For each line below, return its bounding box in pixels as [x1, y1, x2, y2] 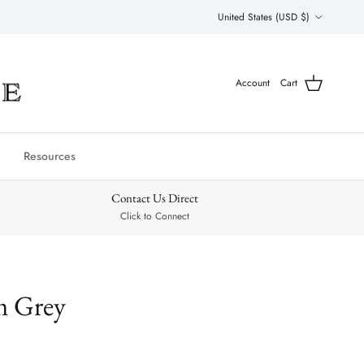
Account [236, 76, 270, 91]
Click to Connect [120, 209, 190, 224]
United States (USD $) [217, 9, 310, 24]
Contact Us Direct [111, 190, 199, 206]
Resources [24, 148, 76, 165]
